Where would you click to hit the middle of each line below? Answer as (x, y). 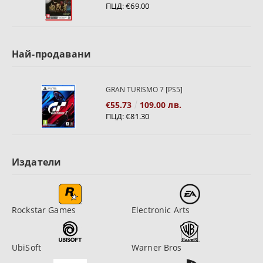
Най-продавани (52, 54)
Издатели (37, 162)
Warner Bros (157, 248)
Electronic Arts (161, 210)
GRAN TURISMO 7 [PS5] (144, 90)
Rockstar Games (44, 210)
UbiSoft (26, 248)
